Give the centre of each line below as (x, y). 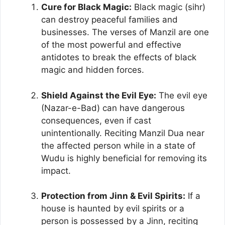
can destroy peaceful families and (109, 20)
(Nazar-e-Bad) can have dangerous (113, 108)
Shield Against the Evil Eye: (99, 95)
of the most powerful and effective (111, 45)
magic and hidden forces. (93, 70)
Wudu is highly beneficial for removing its (124, 158)
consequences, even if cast (96, 120)
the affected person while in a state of (118, 145)
